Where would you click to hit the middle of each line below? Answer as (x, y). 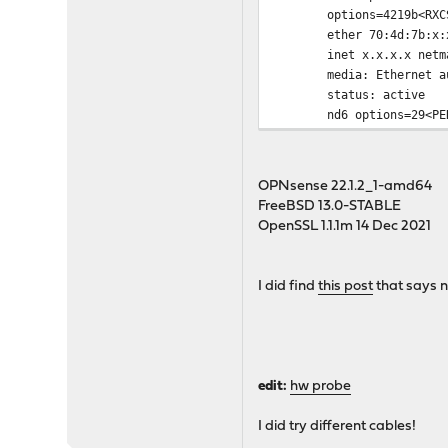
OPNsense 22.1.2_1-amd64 (345, 186)
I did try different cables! (337, 426)
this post (346, 286)
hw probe (321, 386)
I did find (288, 286)
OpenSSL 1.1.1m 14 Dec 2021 (345, 226)
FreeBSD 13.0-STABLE (330, 206)
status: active (348, 94)
